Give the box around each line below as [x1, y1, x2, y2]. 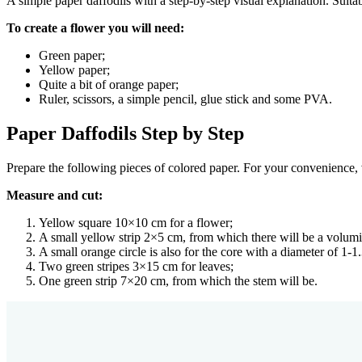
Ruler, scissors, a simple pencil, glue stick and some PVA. [39, 92, 332, 107]
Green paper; [39, 48, 105, 63]
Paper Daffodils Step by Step [6, 123, 244, 145]
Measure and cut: [6, 188, 103, 203]
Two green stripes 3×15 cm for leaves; [39, 259, 234, 274]
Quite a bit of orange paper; [39, 78, 179, 92]
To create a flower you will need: [6, 21, 184, 36]
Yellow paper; [39, 63, 110, 78]
